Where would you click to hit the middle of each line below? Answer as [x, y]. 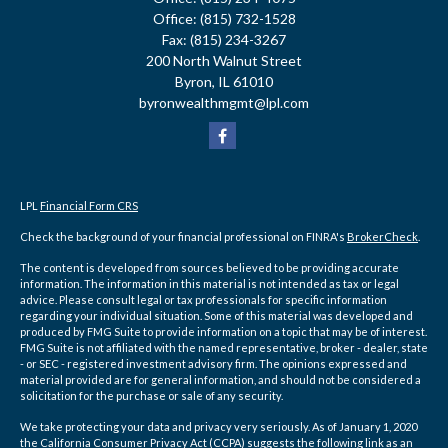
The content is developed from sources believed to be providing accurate [209, 267]
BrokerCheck [382, 236]
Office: [176, 18]
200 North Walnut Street [224, 60]
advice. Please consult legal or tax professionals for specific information [203, 299]
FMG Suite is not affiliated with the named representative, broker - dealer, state [224, 347]
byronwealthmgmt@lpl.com [224, 102]
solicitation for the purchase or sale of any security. [151, 395]
